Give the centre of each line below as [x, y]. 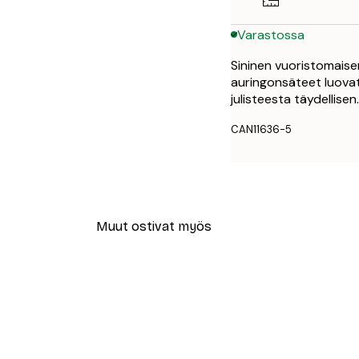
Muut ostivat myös [154, 226]
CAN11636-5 [261, 130]
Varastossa [271, 34]
